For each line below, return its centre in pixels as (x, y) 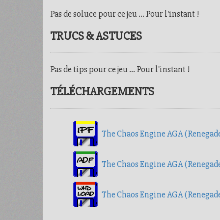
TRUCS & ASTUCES (96, 36)
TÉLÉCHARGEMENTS (102, 92)
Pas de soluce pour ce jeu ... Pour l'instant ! (125, 14)
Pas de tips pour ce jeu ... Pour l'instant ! (120, 69)
